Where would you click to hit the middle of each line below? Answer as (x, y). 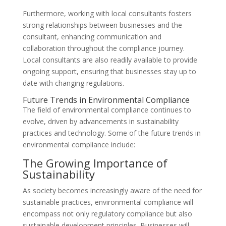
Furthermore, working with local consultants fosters (107, 13)
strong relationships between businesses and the (102, 25)
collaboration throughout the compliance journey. (103, 48)
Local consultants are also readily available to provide (110, 60)
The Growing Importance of (95, 163)
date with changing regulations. (73, 83)
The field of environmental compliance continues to (107, 110)
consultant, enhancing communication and (92, 37)
